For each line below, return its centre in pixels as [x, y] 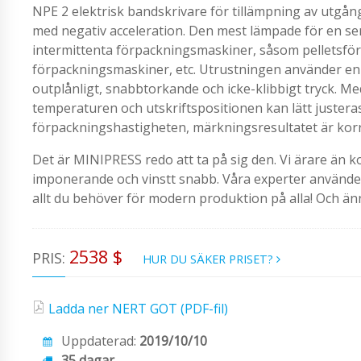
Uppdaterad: [100, 341]
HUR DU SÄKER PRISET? [210, 259]
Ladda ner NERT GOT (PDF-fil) [138, 309]
